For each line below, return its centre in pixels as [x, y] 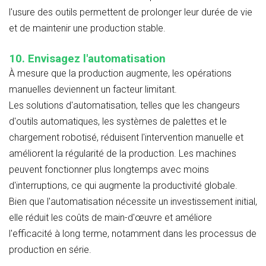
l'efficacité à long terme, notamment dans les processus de [133, 233]
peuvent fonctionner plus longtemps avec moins [109, 169]
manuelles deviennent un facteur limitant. [93, 89]
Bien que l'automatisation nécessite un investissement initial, [133, 201]
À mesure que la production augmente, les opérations [120, 73]
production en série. [50, 249]
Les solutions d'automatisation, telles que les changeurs [124, 105]
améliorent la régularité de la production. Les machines [123, 153]
